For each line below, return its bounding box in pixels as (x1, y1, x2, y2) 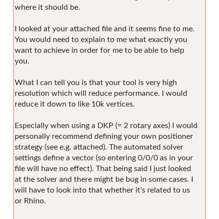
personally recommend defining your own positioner (15, 132, 193, 140)
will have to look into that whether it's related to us (15, 186, 190, 194)
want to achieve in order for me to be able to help (15, 46, 184, 54)
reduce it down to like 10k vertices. (15, 100, 135, 108)
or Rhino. (15, 197, 46, 205)
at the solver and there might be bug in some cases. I (15, 175, 193, 183)
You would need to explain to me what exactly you (15, 35, 187, 44)
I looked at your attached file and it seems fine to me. (15, 24, 195, 33)
